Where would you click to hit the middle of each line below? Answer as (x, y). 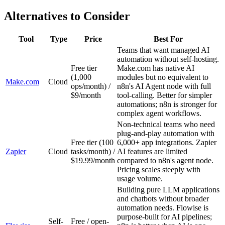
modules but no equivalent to (163, 77)
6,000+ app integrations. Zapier (167, 143)
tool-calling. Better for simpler (164, 95)
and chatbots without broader (163, 199)
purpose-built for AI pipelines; (164, 217)
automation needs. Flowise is (163, 208)
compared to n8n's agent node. (165, 161)
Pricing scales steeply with (159, 170)
